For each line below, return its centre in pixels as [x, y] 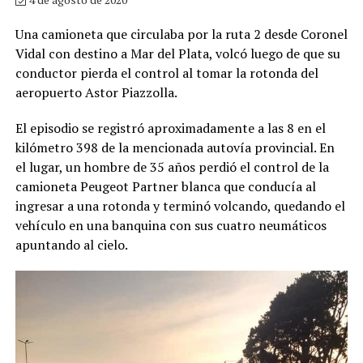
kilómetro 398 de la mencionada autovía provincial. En [175, 148]
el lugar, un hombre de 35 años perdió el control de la [172, 167]
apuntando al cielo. [71, 245]
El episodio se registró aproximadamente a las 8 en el [170, 128]
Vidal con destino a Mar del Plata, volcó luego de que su [177, 54]
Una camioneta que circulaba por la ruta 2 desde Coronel [181, 34]
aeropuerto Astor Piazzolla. [96, 93]
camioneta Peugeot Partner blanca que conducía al [165, 187]
